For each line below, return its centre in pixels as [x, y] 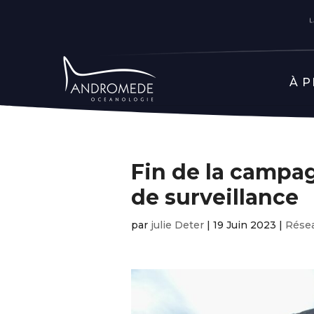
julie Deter [177, 225]
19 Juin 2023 [245, 225]
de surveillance [215, 197]
